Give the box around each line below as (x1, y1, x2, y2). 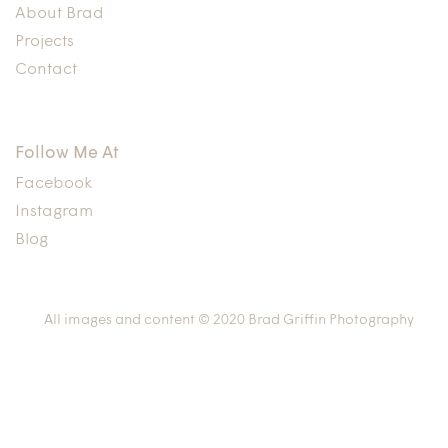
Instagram (15, 204, 93, 220)
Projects (15, 34, 74, 50)
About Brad (15, 6, 104, 22)
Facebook (15, 176, 92, 192)
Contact (15, 62, 77, 78)
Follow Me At (15, 145, 119, 162)
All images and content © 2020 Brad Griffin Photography (44, 313, 415, 328)
